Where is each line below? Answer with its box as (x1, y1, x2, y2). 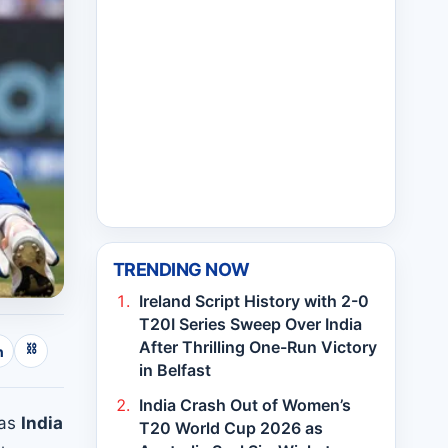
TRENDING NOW (113, 259, 250, 280)
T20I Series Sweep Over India (139, 314, 362, 334)
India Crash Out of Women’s (139, 395, 351, 415)
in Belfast (139, 360, 211, 380)
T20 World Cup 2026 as (139, 418, 323, 438)
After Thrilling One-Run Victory (139, 337, 377, 357)
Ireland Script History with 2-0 (139, 291, 369, 311)
